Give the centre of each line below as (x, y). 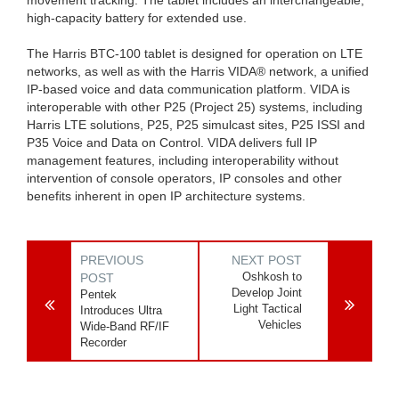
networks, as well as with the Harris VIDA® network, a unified (198, 71)
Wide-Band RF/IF (125, 326)
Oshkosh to (273, 276)
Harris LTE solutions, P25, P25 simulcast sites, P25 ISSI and (196, 124)
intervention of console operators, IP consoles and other (184, 178)
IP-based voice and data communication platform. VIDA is (188, 89)
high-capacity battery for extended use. (137, 17)
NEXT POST (267, 260)
